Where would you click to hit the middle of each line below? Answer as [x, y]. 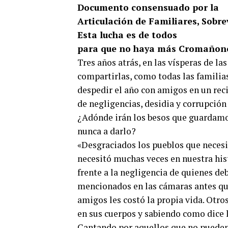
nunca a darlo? [107, 131]
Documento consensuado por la [148, 7]
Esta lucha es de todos [127, 35]
